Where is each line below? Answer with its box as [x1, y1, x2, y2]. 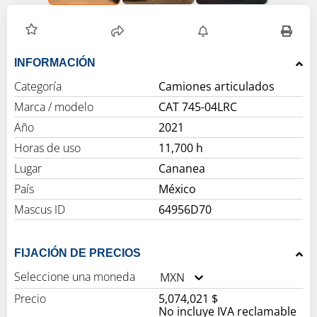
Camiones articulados [158, 79, 275, 95]
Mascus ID [14, 202, 65, 218]
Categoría [14, 79, 62, 95]
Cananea [158, 161, 205, 177]
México [158, 181, 196, 197]
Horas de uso [14, 140, 81, 156]
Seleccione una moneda [14, 269, 135, 285]
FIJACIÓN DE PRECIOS [70, 247, 141, 260]
